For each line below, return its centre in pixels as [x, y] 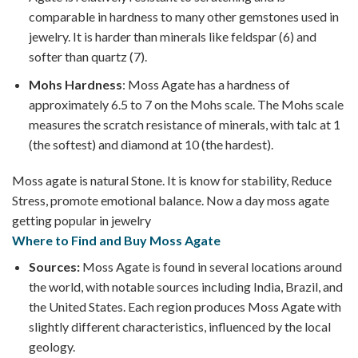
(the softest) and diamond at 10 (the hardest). [151, 144]
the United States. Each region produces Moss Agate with [185, 307]
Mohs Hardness [75, 84]
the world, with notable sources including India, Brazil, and [185, 287]
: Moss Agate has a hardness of [206, 84]
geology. [52, 347]
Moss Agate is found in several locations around [212, 267]
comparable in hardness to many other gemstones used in [183, 17]
